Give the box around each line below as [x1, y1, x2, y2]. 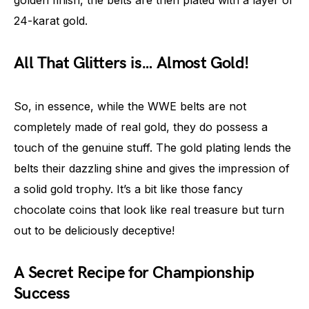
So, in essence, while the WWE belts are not [14, 99, 246, 113]
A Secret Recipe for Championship [14, 263, 255, 283]
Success [14, 283, 70, 303]
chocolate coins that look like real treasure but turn [14, 203, 284, 217]
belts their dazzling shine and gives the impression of [14, 161, 290, 175]
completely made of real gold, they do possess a [14, 120, 268, 134]
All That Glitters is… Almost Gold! [14, 53, 249, 73]
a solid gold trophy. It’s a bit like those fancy [14, 182, 243, 196]
